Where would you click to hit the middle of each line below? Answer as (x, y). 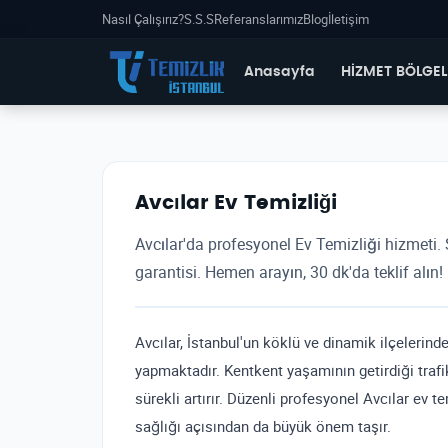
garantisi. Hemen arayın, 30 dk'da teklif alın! (289, 272)
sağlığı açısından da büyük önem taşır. (263, 426)
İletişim (348, 19)
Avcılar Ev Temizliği (236, 203)
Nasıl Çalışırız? (143, 19)
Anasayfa (280, 72)
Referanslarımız (258, 19)
